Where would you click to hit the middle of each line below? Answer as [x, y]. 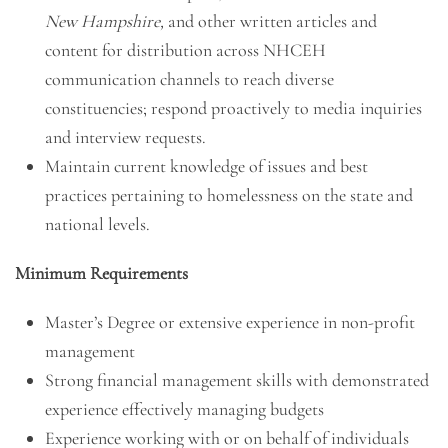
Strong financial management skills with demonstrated [237, 380]
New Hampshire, [104, 21]
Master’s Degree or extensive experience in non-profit [230, 322]
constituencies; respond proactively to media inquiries [233, 108]
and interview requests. [125, 137]
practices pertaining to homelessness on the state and [229, 195]
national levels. [97, 224]
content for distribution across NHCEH [185, 50]
